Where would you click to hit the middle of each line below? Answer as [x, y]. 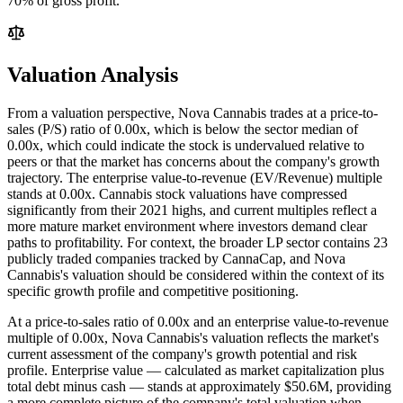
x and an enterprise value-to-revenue [286, 321]
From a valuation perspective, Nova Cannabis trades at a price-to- [193, 112]
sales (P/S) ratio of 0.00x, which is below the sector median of [183, 129]
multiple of [40, 337]
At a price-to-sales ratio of [82, 321]
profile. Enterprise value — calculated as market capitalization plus [196, 370]
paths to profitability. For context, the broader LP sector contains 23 [197, 242]
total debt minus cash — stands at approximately [144, 386]
